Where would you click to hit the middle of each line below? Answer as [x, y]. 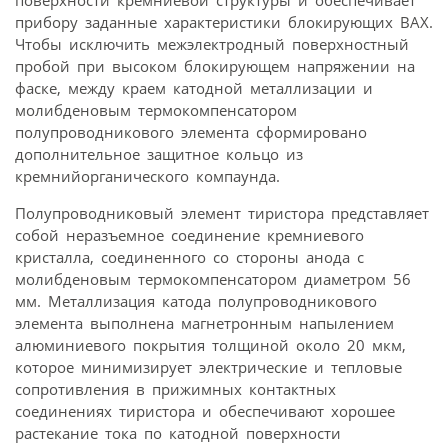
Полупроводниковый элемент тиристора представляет [222, 213]
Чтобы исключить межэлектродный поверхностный [212, 44]
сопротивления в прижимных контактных [175, 389]
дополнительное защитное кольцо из [159, 154]
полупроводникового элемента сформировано [191, 132]
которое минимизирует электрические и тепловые [208, 367]
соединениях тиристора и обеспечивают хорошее [205, 411]
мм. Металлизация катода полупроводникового [196, 301]
